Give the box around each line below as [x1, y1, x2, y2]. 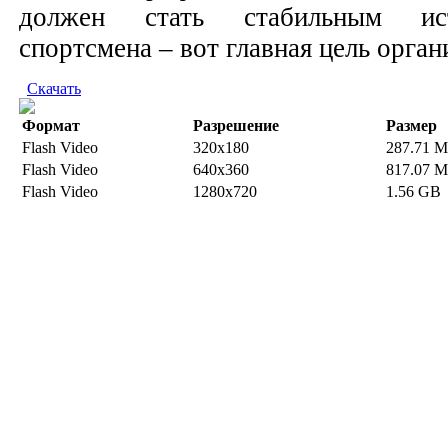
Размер [386, 116, 437, 134]
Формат [22, 116, 80, 134]
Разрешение [193, 116, 279, 134]
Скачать [27, 79, 81, 97]
